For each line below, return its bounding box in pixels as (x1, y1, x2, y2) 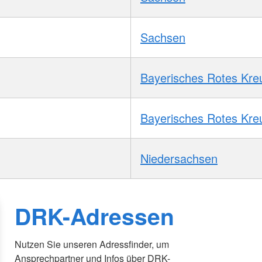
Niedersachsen (140, 149, 218, 167)
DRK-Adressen (15, 199, 175, 233)
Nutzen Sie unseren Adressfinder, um (15, 237, 170, 251)
